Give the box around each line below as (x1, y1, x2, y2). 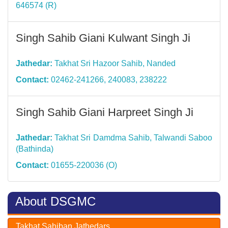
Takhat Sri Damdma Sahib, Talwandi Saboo (52, 133, 212, 142)
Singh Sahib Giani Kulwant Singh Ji (16, 31, 190, 44)
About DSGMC (15, 194, 96, 208)
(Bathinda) (16, 144, 53, 153)
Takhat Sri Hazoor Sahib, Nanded (52, 59, 176, 68)
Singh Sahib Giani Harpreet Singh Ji (16, 105, 193, 119)
